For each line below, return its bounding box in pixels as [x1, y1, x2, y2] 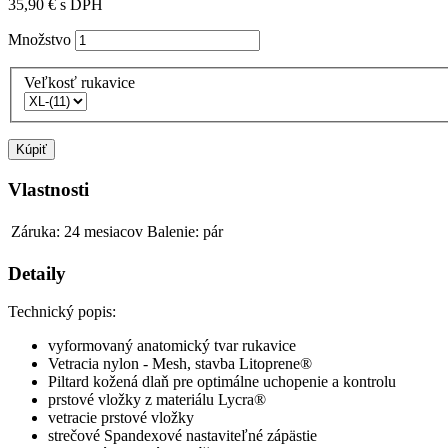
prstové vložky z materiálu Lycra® [48, 391, 266, 409]
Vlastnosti [8, 179, 89, 201]
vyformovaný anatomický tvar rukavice [48, 337, 296, 355]
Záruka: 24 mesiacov [11, 222, 143, 240]
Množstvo [8, 30, 71, 48]
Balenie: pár [147, 222, 223, 240]
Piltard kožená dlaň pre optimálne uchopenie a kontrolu [48, 373, 396, 391]
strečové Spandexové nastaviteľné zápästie [48, 427, 317, 445]
